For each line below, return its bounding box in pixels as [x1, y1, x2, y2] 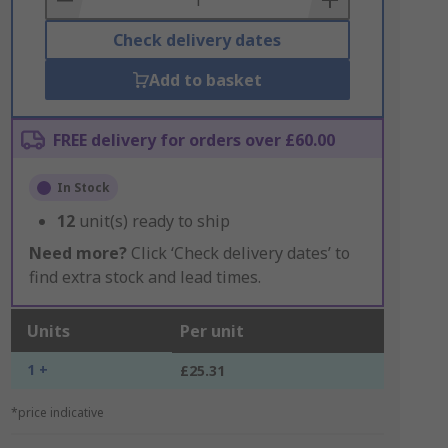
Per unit [179, 320, 244, 342]
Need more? [28, 242, 127, 264]
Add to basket [148, 69, 262, 91]
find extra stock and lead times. [28, 266, 261, 288]
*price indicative [10, 404, 104, 421]
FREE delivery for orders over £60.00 [52, 129, 335, 151]
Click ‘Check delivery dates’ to [126, 242, 350, 264]
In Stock [56, 179, 110, 196]
